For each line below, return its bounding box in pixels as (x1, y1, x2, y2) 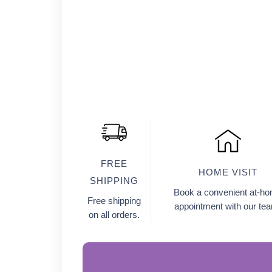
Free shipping (87, 195, 141, 206)
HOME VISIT (198, 166, 257, 177)
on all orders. (88, 209, 140, 220)
